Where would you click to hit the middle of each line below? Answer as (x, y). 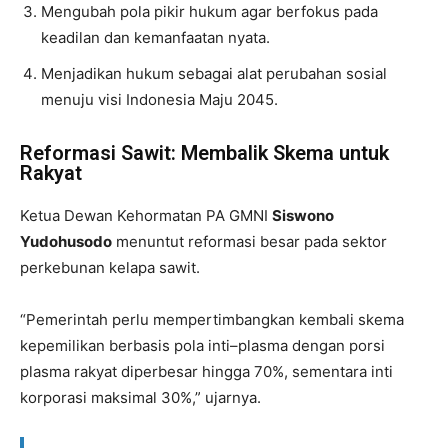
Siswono (303, 215)
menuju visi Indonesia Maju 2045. (159, 99)
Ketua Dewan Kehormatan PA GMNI (146, 215)
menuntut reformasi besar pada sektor (249, 241)
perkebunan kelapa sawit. (110, 267)
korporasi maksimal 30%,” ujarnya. (140, 397)
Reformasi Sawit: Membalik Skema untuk (204, 152)
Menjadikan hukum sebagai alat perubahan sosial (214, 73)
